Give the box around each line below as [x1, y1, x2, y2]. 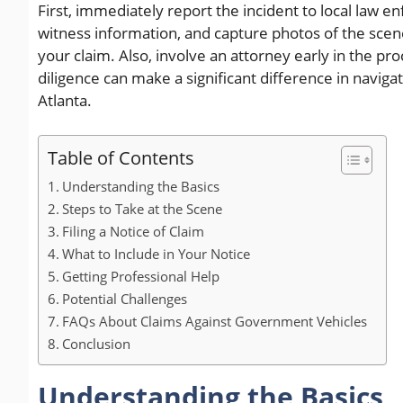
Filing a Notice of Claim [62, 221, 205, 240]
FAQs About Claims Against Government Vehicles [62, 311, 368, 330]
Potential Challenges [62, 289, 188, 308]
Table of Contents [48, 144, 194, 170]
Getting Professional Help [62, 266, 220, 285]
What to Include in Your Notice [62, 244, 251, 263]
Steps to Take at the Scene [62, 199, 223, 218]
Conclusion [62, 334, 131, 353]
